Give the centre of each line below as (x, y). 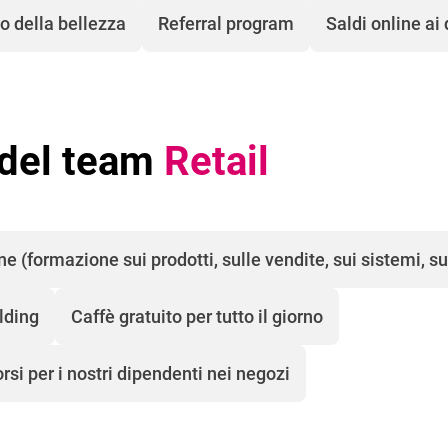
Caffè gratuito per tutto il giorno (197, 317)
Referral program (226, 24)
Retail (211, 162)
